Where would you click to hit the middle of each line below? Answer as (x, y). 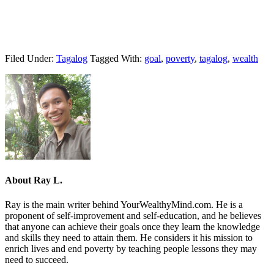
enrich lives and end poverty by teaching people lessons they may (131, 248)
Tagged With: (117, 59)
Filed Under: (31, 59)
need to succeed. (37, 259)
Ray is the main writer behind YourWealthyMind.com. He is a (124, 204)
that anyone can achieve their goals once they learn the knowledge (132, 226)
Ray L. (48, 180)
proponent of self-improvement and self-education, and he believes (133, 215)
